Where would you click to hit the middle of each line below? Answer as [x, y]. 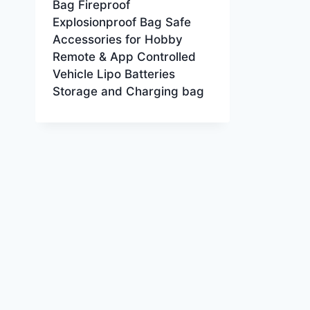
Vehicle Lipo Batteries [113, 74]
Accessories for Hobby [117, 39]
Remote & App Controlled [124, 56]
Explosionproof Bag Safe [121, 22]
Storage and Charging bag [128, 91]
